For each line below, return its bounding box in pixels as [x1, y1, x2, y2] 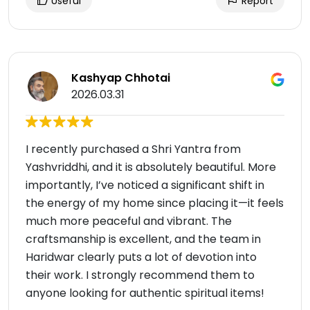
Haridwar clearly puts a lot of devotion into [26, 249, 257, 266]
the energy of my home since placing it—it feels [26, 195, 284, 212]
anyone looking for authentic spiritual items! [26, 285, 264, 302]
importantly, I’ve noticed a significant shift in [26, 177, 264, 194]
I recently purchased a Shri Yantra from [26, 141, 241, 158]
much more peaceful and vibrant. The [26, 213, 232, 230]
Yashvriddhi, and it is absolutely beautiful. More [26, 159, 276, 176]
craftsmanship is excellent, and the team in [26, 231, 261, 248]
